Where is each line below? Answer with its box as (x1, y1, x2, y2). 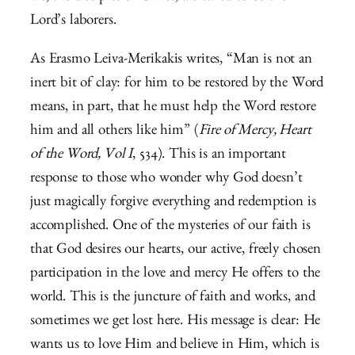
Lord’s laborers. (30, 14, 120, 30)
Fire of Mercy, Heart (198, 124, 311, 139)
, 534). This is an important (132, 147, 287, 163)
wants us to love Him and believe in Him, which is (30, 338, 319, 353)
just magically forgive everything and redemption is (30, 195, 316, 211)
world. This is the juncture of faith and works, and (30, 290, 315, 306)
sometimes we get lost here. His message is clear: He (30, 314, 321, 330)
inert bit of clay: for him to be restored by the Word (30, 76, 324, 92)
